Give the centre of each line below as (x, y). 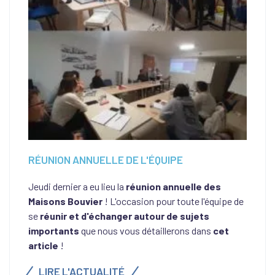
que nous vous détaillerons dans (146, 230)
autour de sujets (172, 216)
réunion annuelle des (172, 186)
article (43, 245)
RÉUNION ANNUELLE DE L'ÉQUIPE (106, 160)
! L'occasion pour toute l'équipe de (173, 201)
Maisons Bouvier (65, 201)
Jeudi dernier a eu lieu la (76, 186)
